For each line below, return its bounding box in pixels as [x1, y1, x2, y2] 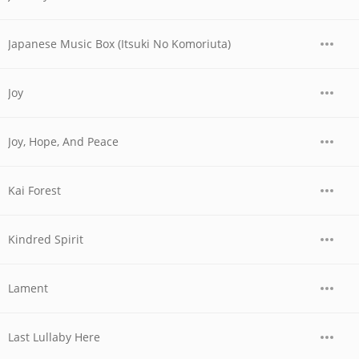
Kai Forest [8, 183, 61, 198]
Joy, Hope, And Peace [8, 134, 119, 149]
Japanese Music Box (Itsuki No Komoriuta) [8, 36, 231, 51]
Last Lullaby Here [8, 329, 100, 345]
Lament [8, 280, 48, 296]
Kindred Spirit [8, 232, 83, 247]
